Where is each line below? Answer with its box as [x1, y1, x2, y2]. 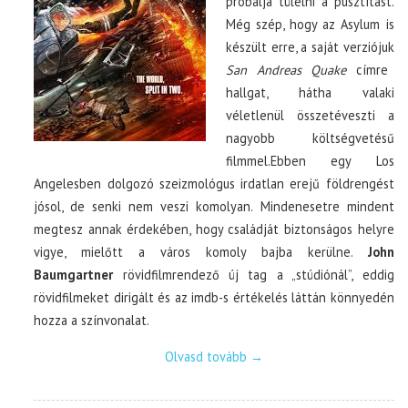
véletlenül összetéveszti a [226, 107, 394, 124]
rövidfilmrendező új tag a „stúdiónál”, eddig [113, 266, 394, 283]
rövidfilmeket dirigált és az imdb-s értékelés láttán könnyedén [34, 289, 394, 306]
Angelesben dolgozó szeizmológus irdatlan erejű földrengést [34, 175, 394, 192]
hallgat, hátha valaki [226, 84, 394, 101]
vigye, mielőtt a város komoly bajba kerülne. [34, 243, 368, 260]
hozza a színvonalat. [34, 311, 150, 329]
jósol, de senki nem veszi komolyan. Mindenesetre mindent [34, 198, 394, 215]
